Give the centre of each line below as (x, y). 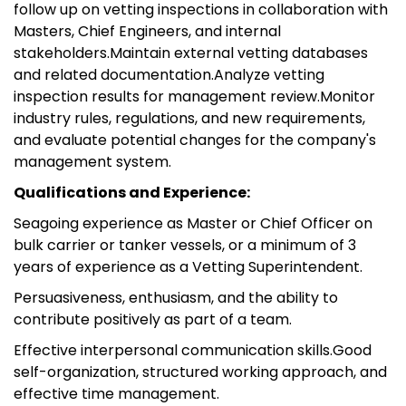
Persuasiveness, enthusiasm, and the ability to (176, 297)
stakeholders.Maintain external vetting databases (191, 53)
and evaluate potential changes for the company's (195, 140)
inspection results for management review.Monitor (194, 96)
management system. (92, 161)
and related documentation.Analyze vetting (169, 74)
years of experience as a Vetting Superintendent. (188, 266)
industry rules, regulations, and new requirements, (189, 118)
